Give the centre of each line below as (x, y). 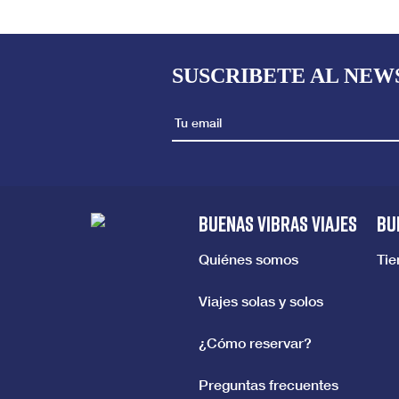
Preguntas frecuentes (269, 384)
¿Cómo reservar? (256, 342)
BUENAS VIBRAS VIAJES (278, 223)
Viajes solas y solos (261, 300)
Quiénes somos (249, 258)
